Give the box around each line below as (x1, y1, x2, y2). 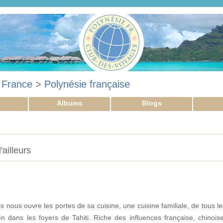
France (1, 79, 32, 90)
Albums (56, 99, 83, 107)
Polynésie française (44, 79, 130, 90)
